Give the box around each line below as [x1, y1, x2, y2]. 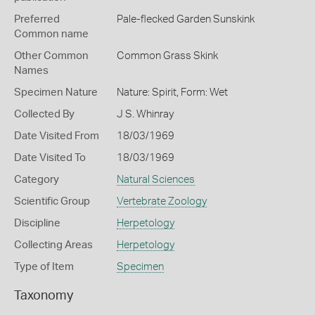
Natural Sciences [116, 174, 195, 185]
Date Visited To [14, 153, 86, 163]
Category [14, 174, 59, 185]
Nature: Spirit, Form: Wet [116, 87, 228, 98]
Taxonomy [14, 290, 73, 302]
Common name [14, 29, 89, 39]
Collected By [14, 109, 75, 120]
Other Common [14, 51, 89, 61]
